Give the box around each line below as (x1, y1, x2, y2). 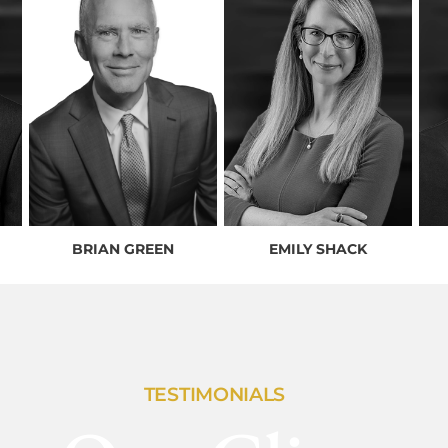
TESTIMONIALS (143, 382, 286, 406)
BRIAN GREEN (71, 239, 174, 258)
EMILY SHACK (268, 239, 367, 258)
